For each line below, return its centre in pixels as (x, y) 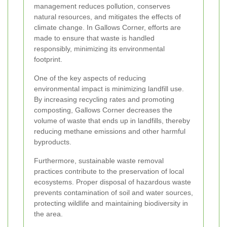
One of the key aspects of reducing (90, 78)
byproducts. (53, 142)
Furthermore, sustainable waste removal (99, 160)
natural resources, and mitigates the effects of (107, 16)
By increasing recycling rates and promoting (104, 99)
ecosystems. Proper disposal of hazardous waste (112, 182)
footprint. (48, 59)
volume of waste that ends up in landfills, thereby (112, 120)
